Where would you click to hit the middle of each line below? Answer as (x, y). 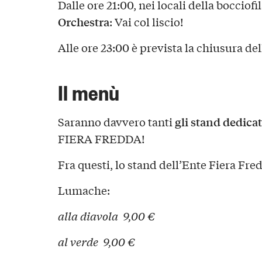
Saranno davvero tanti (116, 122)
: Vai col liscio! (146, 21)
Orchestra (83, 21)
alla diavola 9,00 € (107, 216)
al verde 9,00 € (97, 242)
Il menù (88, 92)
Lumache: (84, 190)
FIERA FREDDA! (101, 139)
